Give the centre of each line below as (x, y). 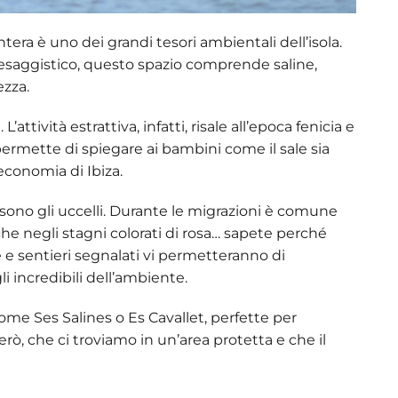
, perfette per (251, 318)
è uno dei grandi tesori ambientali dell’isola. (188, 43)
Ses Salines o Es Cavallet (119, 318)
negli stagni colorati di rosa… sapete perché (173, 234)
